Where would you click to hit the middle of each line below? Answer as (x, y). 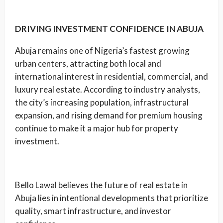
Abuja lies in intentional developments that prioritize (111, 198)
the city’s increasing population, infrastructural (102, 102)
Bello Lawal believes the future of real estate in (101, 185)
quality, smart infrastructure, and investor (93, 211)
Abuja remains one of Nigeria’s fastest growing (102, 51)
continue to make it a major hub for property (97, 128)
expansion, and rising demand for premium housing (109, 115)
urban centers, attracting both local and (88, 63)
